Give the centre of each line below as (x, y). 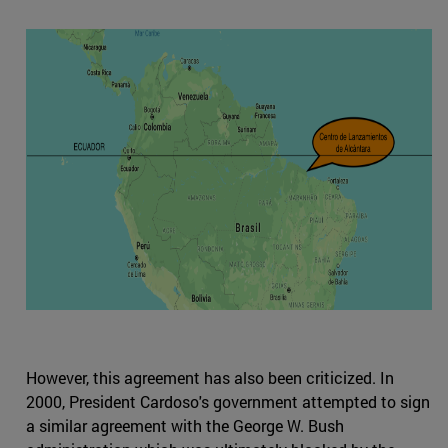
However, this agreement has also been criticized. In (210, 378)
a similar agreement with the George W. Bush (185, 426)
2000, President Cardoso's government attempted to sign (228, 402)
